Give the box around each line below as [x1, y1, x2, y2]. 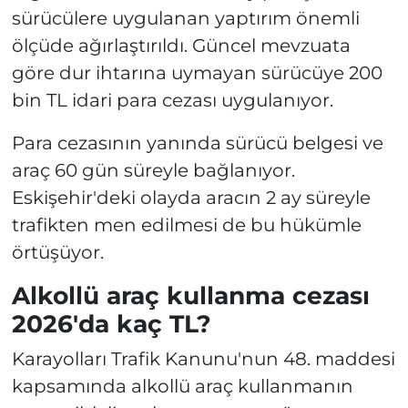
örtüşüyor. [11, 240, 104, 263]
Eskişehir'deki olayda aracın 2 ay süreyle [11, 186, 371, 209]
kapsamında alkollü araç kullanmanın [11, 375, 353, 398]
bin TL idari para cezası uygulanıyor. [11, 88, 333, 111]
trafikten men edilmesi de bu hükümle [11, 213, 362, 236]
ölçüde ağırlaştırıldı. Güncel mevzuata [11, 34, 351, 56]
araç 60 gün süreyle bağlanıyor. [11, 158, 295, 181]
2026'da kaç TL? [11, 308, 211, 339]
